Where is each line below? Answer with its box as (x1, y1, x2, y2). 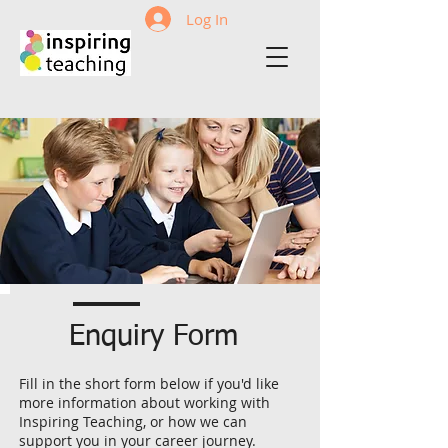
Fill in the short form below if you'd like (19, 374, 279, 393)
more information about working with (19, 393, 270, 412)
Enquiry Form (69, 322, 238, 351)
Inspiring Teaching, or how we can (19, 412, 247, 431)
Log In (185, 8, 228, 29)
